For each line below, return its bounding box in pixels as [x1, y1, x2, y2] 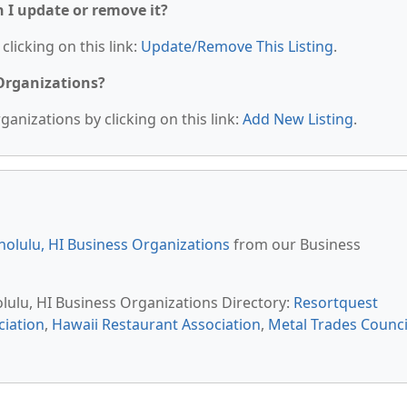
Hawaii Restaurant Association [52, 314, 261, 334]
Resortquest [293, 293, 378, 313]
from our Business [230, 234, 361, 254]
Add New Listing [243, 109, 353, 129]
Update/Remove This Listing [141, 36, 333, 56]
